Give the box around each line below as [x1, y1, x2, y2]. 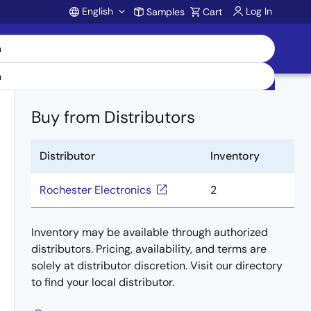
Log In [246, 5, 272, 17]
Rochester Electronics [40, 183, 151, 197]
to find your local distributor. [31, 275, 174, 289]
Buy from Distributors [31, 106, 195, 128]
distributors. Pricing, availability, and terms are [31, 242, 267, 256]
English [82, 5, 113, 17]
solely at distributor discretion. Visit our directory [31, 258, 283, 273]
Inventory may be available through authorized [31, 225, 268, 239]
